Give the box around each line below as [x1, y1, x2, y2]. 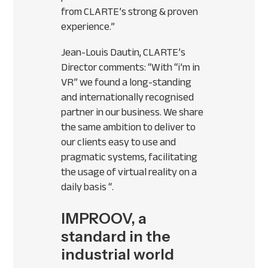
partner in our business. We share [61, 102, 204, 123]
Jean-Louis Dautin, [61, 42, 144, 63]
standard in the [61, 227, 171, 246]
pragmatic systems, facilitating [61, 147, 198, 167]
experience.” [61, 16, 115, 37]
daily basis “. [61, 176, 114, 197]
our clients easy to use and [61, 132, 176, 153]
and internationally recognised [61, 87, 194, 108]
